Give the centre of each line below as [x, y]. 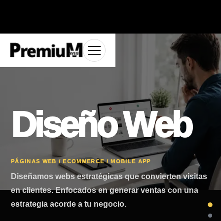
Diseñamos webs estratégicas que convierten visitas [109, 176]
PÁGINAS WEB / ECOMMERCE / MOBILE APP [81, 161]
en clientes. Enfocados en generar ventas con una [105, 190]
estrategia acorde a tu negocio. [69, 204]
